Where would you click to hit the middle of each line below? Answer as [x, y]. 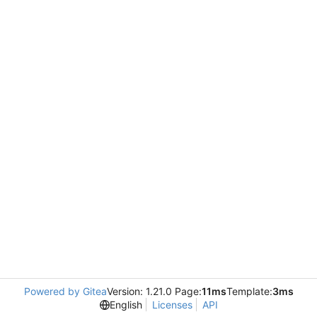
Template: [249, 291]
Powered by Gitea [65, 291]
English [126, 305]
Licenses [172, 305]
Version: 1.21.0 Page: [154, 291]
